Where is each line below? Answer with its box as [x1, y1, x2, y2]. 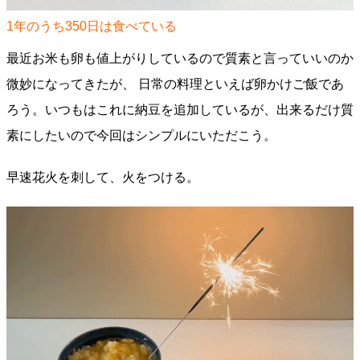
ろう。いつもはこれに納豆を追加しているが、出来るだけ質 [6, 103, 354, 117]
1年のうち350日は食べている [6, 19, 177, 33]
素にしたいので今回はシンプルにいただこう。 [6, 129, 276, 142]
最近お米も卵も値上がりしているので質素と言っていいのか [6, 51, 354, 65]
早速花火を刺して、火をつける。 [6, 170, 199, 184]
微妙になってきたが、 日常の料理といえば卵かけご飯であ [6, 77, 344, 91]
